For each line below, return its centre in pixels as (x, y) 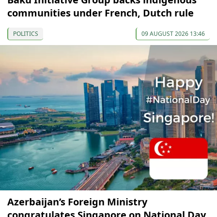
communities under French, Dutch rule (101, 13)
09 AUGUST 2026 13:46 (173, 34)
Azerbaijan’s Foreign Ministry (77, 202)
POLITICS (26, 34)
